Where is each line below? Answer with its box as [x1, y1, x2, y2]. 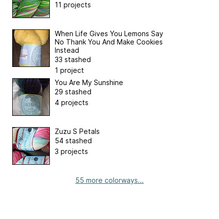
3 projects [55, 147, 88, 156]
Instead [55, 46, 79, 55]
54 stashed [55, 136, 92, 145]
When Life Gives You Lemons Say [55, 29, 163, 38]
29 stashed [55, 88, 91, 96]
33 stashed [55, 55, 91, 64]
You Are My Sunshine [55, 78, 123, 87]
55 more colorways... [75, 176, 144, 185]
